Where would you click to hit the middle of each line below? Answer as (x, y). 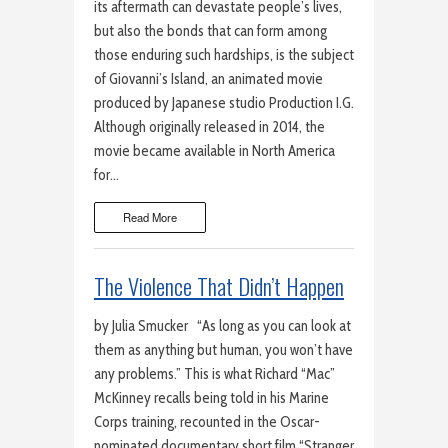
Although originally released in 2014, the (209, 126)
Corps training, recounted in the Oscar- (207, 422)
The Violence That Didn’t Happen (219, 285)
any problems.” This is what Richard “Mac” (214, 374)
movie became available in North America (214, 150)
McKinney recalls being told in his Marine (211, 398)
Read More (150, 217)
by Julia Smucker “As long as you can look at (222, 326)
